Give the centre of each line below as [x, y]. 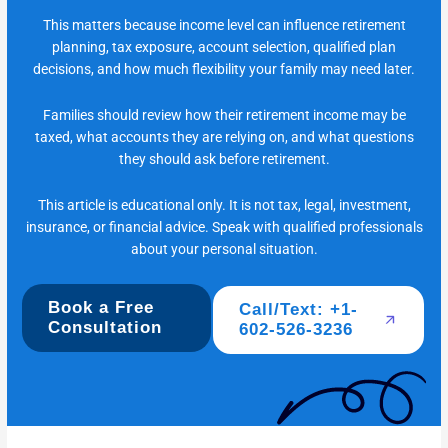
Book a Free [101, 308]
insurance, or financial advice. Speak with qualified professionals [224, 227]
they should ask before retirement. [224, 159]
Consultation [105, 328]
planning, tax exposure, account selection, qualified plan [224, 47]
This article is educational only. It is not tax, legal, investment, [224, 205]
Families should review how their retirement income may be [224, 115]
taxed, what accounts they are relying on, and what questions [224, 137]
